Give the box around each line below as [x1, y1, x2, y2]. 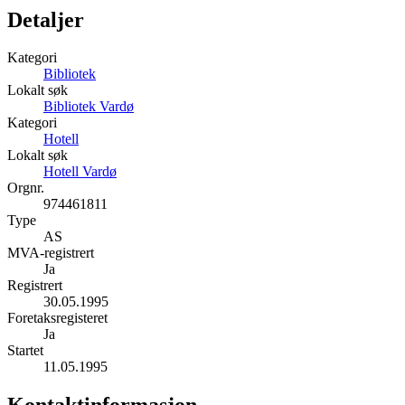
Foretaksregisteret [7, 310, 108, 326]
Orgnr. [7, 180, 44, 196]
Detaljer [7, 7, 84, 32]
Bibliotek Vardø [43, 99, 134, 115]
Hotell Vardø [43, 164, 117, 180]
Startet [7, 343, 43, 359]
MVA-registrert [7, 245, 94, 261]
